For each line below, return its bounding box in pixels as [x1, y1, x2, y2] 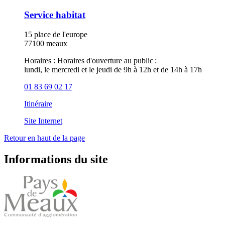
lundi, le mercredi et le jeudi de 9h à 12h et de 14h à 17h [24, 65, 202, 74]
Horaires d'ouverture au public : [57, 56, 157, 65]
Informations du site [4, 152, 108, 166]
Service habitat [24, 10, 85, 21]
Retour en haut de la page [4, 134, 85, 143]
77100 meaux [24, 39, 67, 48]
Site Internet [24, 117, 62, 126]
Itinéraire [24, 99, 52, 108]
